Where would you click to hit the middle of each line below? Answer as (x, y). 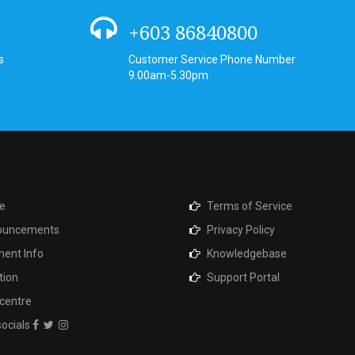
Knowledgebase (247, 254)
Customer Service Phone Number (212, 59)
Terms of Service (250, 206)
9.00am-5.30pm (168, 75)
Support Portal (243, 277)
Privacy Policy (241, 230)
